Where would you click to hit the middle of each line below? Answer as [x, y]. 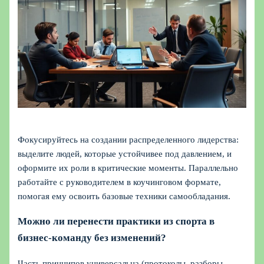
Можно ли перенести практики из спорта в [116, 222]
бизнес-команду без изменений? [92, 238]
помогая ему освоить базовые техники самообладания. [124, 197]
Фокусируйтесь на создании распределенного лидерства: [128, 140]
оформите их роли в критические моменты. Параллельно [128, 168]
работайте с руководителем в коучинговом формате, [120, 182]
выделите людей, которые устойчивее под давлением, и [125, 154]
